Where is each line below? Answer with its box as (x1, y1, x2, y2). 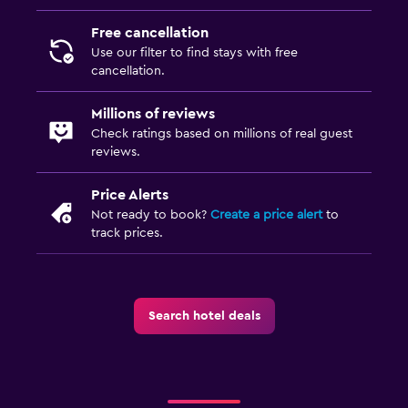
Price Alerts (91, 187, 168, 202)
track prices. (91, 226, 163, 240)
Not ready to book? (91, 208, 210, 221)
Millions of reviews (91, 106, 215, 121)
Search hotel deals (148, 309, 260, 322)
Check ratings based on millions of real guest (91, 127, 352, 140)
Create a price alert (210, 208, 322, 221)
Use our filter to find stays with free (91, 46, 298, 59)
